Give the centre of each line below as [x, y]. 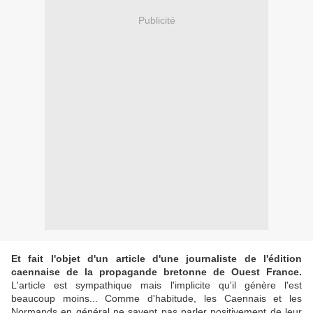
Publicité [156, 20]
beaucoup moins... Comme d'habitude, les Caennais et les [156, 299]
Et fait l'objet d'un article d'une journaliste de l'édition [156, 259]
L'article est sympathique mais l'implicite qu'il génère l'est [156, 285]
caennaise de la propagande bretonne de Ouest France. [156, 272]
